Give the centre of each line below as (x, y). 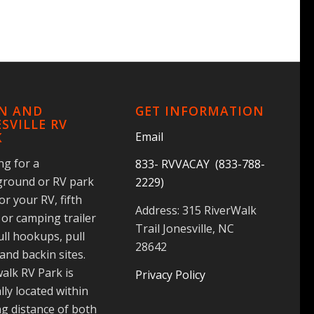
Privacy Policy (170, 274)
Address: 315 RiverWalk (196, 210)
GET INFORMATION (199, 111)
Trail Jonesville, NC (184, 228)
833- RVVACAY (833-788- (200, 164)
